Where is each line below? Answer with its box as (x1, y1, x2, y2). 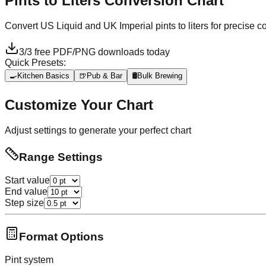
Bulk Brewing (137, 71, 182, 80)
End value (5, 186, 47, 197)
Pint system (5, 254, 53, 265)
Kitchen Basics (17, 71, 69, 80)
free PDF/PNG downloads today (32, 46, 170, 57)
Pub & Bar (87, 71, 122, 80)
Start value (5, 175, 50, 186)
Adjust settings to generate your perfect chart (5, 125, 191, 135)
